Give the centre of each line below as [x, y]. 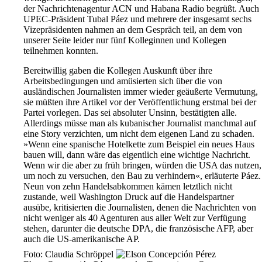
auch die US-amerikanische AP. [82, 239]
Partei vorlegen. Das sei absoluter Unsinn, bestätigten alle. [130, 113]
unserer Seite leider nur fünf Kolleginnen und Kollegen [125, 40]
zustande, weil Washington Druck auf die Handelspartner [129, 197]
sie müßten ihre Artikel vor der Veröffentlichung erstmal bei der [140, 102]
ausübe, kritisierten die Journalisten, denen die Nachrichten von [140, 208]
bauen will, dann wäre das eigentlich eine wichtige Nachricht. [137, 155]
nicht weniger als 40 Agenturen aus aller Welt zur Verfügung [135, 218]
